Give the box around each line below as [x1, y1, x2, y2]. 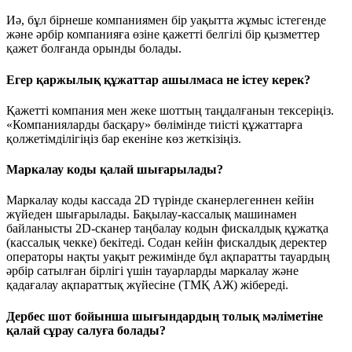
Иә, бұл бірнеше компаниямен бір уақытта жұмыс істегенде [6, 13, 326, 27]
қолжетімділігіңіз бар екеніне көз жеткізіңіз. [6, 131, 241, 145]
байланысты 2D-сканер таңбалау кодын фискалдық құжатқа [6, 222, 328, 236]
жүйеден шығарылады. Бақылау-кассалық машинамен [6, 207, 297, 222]
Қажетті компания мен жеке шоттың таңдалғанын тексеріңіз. [6, 103, 334, 117]
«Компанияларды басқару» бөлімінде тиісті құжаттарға [6, 117, 302, 131]
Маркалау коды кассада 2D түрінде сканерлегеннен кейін [6, 193, 314, 207]
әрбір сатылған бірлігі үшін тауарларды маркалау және [6, 264, 299, 278]
